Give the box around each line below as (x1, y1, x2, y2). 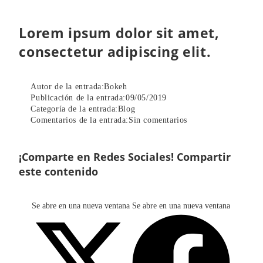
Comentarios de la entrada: (31, 116, 129, 125)
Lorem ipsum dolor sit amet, (19, 23, 220, 43)
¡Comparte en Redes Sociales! (19, 150, 174, 164)
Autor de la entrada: (31, 82, 104, 92)
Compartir (177, 150, 231, 164)
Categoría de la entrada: (31, 104, 118, 114)
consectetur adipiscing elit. (19, 42, 211, 62)
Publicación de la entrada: (31, 93, 126, 103)
